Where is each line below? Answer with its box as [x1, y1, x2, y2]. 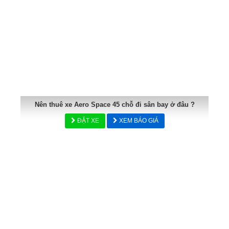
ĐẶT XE [75, 117, 99, 124]
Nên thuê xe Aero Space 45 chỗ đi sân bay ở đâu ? [34, 100, 195, 108]
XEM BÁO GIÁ [117, 117, 158, 124]
